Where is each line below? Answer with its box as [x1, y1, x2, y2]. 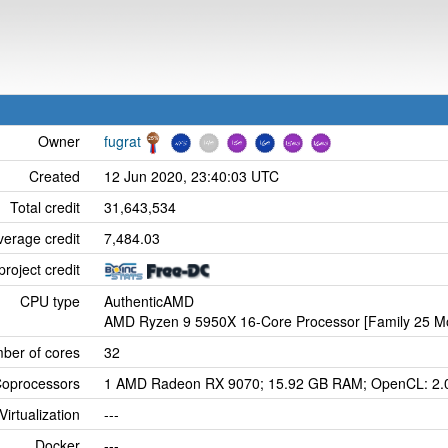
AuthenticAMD [104, 291, 194, 311]
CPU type [20, 291, 80, 311]
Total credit [10, 197, 80, 217]
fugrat [104, 131, 141, 151]
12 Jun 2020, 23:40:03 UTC [104, 166, 279, 186]
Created [29, 166, 80, 186]
